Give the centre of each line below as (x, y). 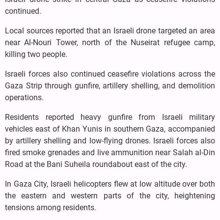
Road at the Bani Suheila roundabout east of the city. (96, 164)
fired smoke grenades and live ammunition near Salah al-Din (110, 152)
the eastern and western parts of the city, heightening (110, 196)
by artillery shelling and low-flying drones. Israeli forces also (110, 141)
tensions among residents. (51, 207)
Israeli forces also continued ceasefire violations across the (110, 74)
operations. (24, 97)
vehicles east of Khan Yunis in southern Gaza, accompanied (110, 129)
